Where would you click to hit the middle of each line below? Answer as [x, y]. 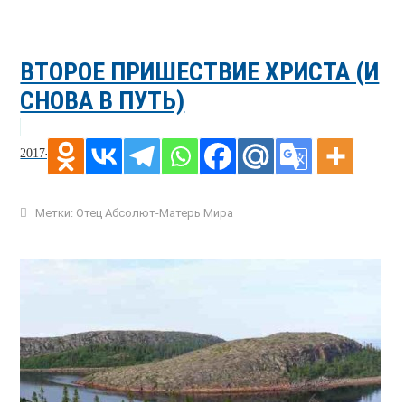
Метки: [55, 212]
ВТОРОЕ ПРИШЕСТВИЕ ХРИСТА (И [200, 71]
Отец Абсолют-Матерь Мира [155, 212]
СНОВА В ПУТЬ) [103, 100]
